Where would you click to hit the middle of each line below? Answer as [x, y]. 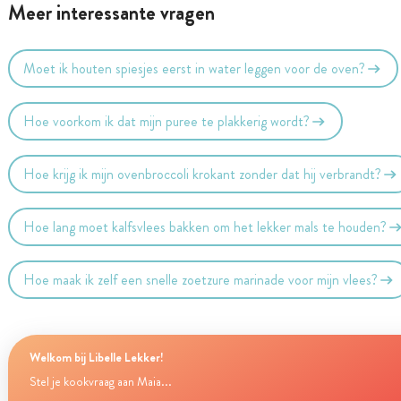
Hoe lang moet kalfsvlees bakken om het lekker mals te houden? [205, 226]
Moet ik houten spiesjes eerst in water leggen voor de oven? [195, 68]
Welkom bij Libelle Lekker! [96, 357]
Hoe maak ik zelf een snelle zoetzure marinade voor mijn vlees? [201, 279]
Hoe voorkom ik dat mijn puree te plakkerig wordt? [167, 121]
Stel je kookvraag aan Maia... [100, 382]
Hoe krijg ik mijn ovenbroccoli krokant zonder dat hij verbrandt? [203, 174]
